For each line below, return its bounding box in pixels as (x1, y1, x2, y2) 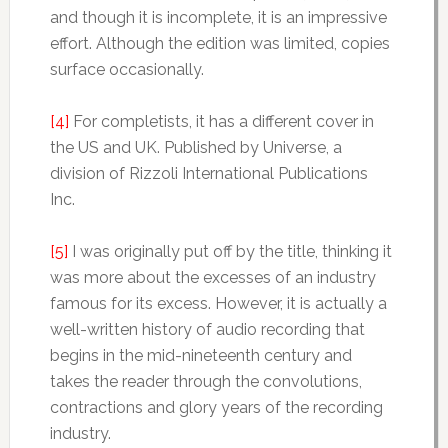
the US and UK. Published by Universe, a (49, 138, 342, 158)
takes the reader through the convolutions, (49, 372, 362, 392)
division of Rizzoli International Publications (49, 164, 368, 184)
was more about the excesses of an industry (49, 268, 376, 288)
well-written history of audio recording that (49, 320, 365, 340)
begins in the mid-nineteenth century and (49, 346, 352, 366)
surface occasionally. (49, 60, 204, 80)
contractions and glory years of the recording (49, 398, 383, 418)
